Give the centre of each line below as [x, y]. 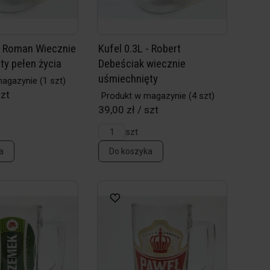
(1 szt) [52, 81]
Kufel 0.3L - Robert [140, 49]
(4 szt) [201, 96]
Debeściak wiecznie [142, 64]
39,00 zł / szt [129, 110]
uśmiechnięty [128, 79]
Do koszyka [131, 151]
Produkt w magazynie [144, 96]
